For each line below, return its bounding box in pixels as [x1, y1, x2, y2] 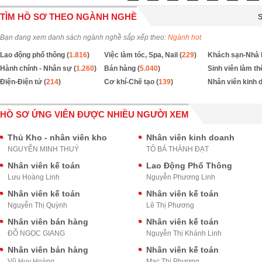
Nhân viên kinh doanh [146, 133, 235, 142]
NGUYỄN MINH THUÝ [8, 145, 79, 153]
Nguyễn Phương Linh [146, 173, 215, 181]
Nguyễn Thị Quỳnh [8, 201, 67, 209]
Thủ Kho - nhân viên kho [8, 133, 107, 142]
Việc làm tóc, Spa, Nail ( [104, 51, 182, 59]
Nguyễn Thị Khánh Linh [146, 229, 222, 237]
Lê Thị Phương [146, 201, 194, 209]
